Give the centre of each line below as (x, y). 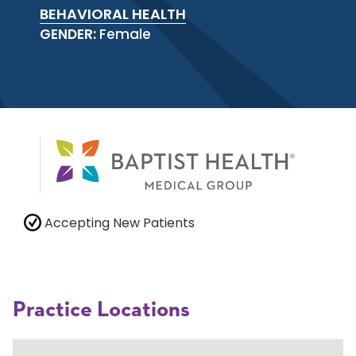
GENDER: (70, 34)
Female (125, 34)
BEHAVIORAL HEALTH (113, 14)
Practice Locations (101, 310)
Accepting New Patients (118, 223)
